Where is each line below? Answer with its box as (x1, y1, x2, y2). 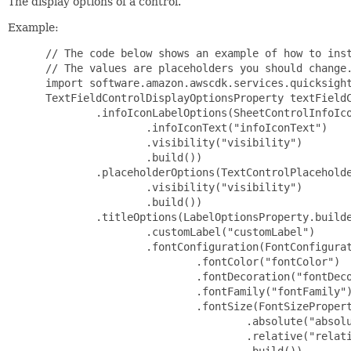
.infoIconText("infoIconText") (39, 121, 327, 134)
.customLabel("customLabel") (39, 225, 315, 238)
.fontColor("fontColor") (39, 255, 340, 268)
